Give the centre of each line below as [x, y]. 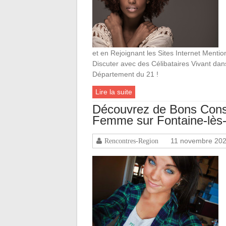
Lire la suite [114, 92]
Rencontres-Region [131, 140]
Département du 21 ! [125, 74]
